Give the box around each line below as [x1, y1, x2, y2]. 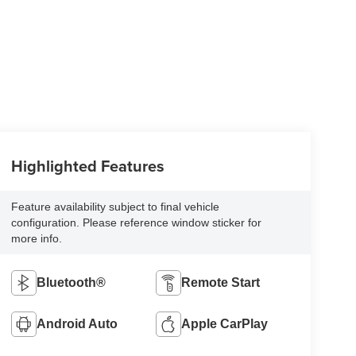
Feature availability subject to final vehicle [10, 200, 219, 214]
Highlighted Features [10, 154, 164, 178]
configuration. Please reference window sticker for [10, 216, 261, 230]
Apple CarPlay [181, 317, 269, 331]
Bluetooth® [36, 276, 106, 290]
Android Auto [36, 317, 118, 331]
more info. [10, 232, 62, 246]
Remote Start [181, 276, 261, 290]
